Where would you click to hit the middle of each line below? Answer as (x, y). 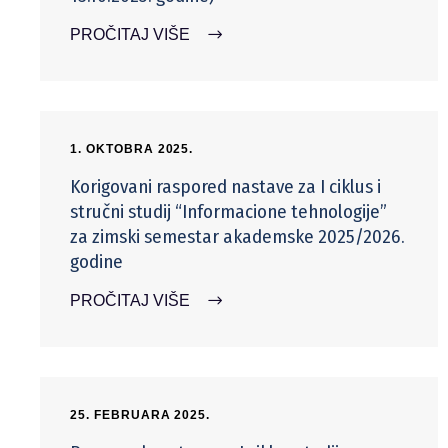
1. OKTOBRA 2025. (132, 148)
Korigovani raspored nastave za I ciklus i (225, 186)
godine (96, 261)
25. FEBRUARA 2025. (140, 414)
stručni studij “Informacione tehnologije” (228, 211)
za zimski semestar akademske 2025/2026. (237, 236)
